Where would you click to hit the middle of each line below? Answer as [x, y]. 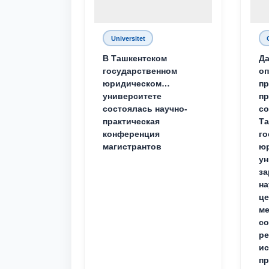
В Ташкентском [135, 58]
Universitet [128, 38]
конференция [131, 134]
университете [132, 96]
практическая [131, 121]
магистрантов [132, 147]
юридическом [132, 83]
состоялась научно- [145, 109]
